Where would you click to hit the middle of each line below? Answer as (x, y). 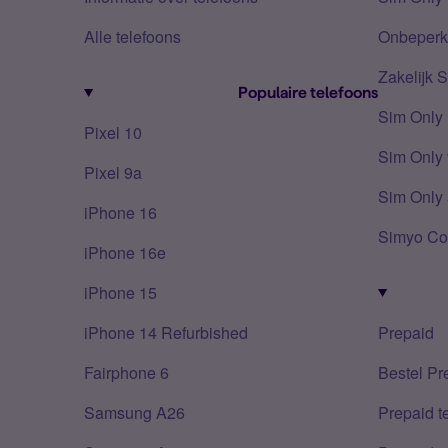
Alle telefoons (132, 36)
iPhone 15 (120, 292)
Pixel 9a (113, 172)
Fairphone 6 (126, 372)
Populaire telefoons (308, 92)
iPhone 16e (125, 252)
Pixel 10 (113, 132)
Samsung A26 (134, 412)
